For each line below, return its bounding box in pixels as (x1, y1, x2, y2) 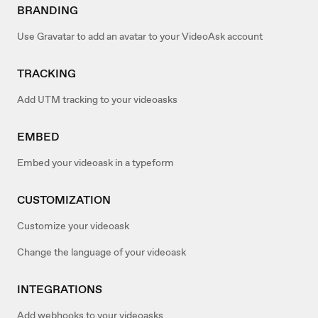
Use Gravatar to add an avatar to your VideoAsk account (17, 29, 263, 43)
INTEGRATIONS (17, 281, 102, 297)
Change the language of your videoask (17, 245, 186, 258)
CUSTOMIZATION (17, 192, 111, 207)
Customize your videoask (17, 219, 129, 232)
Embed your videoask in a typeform (17, 155, 174, 169)
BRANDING (17, 2, 78, 18)
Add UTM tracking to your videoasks (17, 92, 177, 106)
